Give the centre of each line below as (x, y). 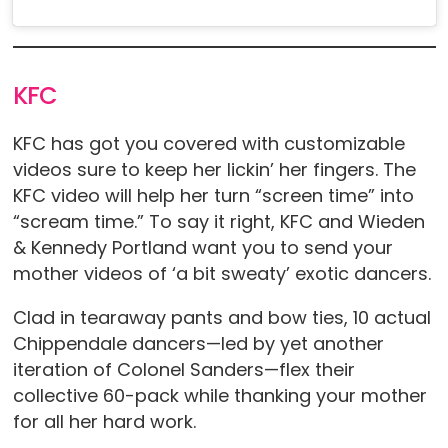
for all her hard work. (104, 422)
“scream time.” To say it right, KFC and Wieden (218, 222)
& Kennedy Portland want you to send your (202, 248)
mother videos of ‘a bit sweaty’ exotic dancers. (221, 274)
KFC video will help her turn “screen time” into (213, 196)
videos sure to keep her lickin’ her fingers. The (214, 170)
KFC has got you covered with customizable (208, 144)
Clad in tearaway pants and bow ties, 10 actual (221, 318)
